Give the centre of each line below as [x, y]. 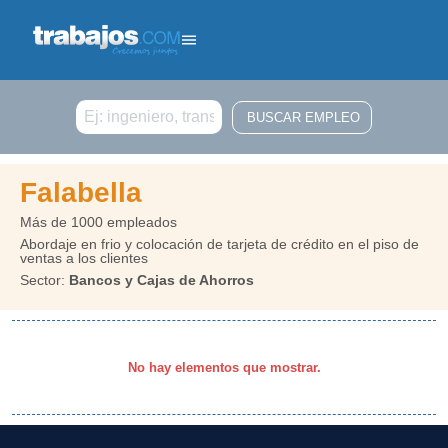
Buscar [93, 105]
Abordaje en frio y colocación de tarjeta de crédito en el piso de [219, 244]
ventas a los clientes [84, 258]
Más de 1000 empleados [98, 222]
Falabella [81, 192]
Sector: [44, 280]
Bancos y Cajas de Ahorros [161, 280]
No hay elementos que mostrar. [224, 367]
